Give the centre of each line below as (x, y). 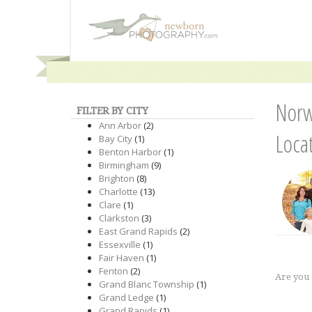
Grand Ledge (126, 297)
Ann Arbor (120, 125)
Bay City (116, 139)
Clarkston (119, 218)
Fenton (114, 271)
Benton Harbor (130, 152)
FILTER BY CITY (112, 111)
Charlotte (118, 192)
